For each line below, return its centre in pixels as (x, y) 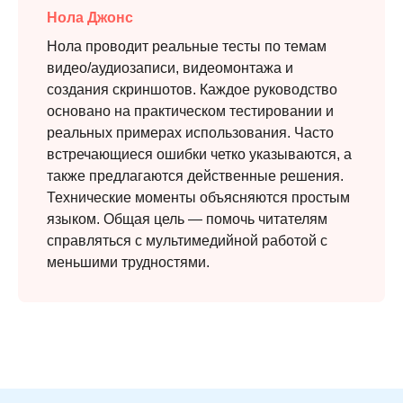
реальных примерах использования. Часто (190, 133)
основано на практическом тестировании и (190, 112)
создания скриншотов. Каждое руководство (192, 90)
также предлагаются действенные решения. (195, 176)
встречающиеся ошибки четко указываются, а (199, 155)
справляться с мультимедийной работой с (187, 241)
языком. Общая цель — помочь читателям (187, 219)
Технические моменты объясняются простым (198, 198)
